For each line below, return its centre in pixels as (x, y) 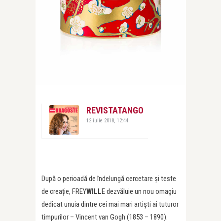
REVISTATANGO (115, 110)
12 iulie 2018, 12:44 (107, 121)
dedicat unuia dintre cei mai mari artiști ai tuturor (110, 204)
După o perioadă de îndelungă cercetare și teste (109, 179)
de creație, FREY (64, 191)
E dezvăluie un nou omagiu (139, 191)
